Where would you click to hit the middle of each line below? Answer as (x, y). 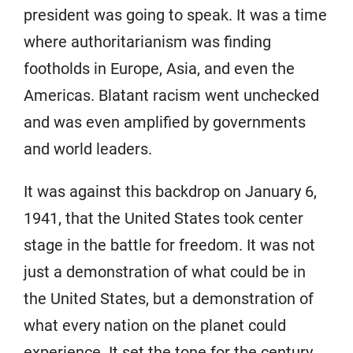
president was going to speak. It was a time (175, 15)
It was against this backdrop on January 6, (170, 192)
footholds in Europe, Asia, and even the (159, 69)
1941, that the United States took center (163, 219)
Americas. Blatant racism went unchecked (171, 96)
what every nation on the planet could (155, 326)
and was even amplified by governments (165, 123)
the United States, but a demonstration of (169, 299)
